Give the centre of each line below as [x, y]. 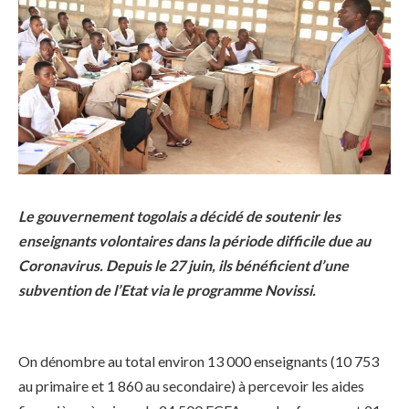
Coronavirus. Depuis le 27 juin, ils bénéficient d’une [184, 265]
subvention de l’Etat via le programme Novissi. [167, 289]
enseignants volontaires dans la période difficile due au [194, 240]
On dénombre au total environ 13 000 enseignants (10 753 [199, 362]
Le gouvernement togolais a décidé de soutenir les [179, 215]
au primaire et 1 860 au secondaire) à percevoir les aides [191, 386]
